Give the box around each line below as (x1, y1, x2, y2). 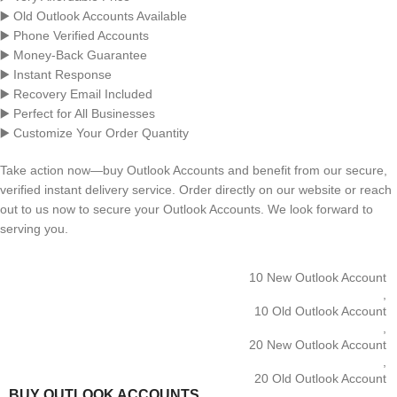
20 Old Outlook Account (254, 371, 386, 386)
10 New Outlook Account (249, 270, 386, 285)
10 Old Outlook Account (254, 304, 386, 319)
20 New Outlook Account (249, 338, 386, 353)
